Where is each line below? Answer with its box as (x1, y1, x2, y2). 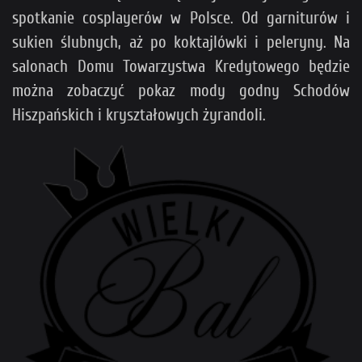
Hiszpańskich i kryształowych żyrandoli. (12, 104, 270, 124)
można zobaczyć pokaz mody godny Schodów (12, 80, 350, 100)
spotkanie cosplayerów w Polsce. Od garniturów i (12, 7, 350, 27)
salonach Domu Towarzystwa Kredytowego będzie (12, 56, 350, 76)
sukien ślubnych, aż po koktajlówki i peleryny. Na (12, 32, 350, 52)
